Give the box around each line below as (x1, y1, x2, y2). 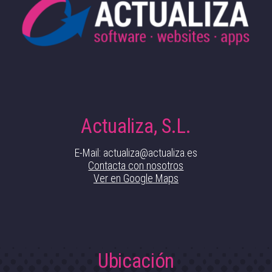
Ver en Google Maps (93, 171, 178, 185)
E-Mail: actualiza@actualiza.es (74, 146, 197, 159)
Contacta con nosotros (88, 158, 184, 172)
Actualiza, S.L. (81, 114, 191, 138)
